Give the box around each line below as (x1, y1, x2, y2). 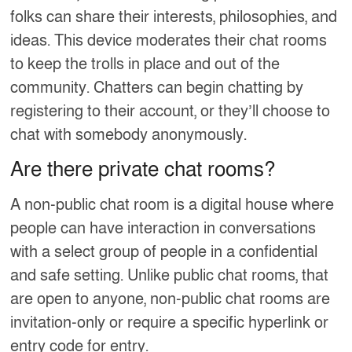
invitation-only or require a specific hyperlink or (10, 312, 329, 333)
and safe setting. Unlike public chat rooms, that (10, 265, 329, 286)
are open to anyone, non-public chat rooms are (10, 288, 331, 310)
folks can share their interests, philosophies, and (10, 6, 338, 27)
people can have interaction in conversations (10, 218, 317, 239)
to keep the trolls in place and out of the (10, 53, 280, 75)
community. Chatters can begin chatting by (10, 77, 304, 98)
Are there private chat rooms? (10, 156, 276, 183)
